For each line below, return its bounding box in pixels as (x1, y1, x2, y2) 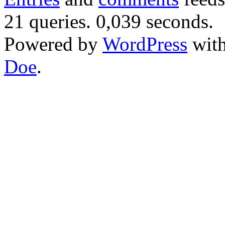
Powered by (4, 33, 102, 55)
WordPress (102, 33, 187, 55)
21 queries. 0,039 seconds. (4, 10, 213, 32)
